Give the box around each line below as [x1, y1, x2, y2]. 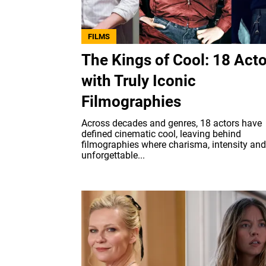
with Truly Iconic [81, 71, 196, 90]
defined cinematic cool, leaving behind [81, 128, 241, 140]
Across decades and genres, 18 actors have [81, 117, 262, 129]
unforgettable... [81, 149, 145, 161]
